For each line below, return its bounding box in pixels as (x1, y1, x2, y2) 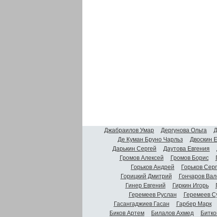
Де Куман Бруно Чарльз (117, 136, 183, 143)
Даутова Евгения (163, 145, 210, 152)
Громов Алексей (119, 154, 164, 161)
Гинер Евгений (125, 182, 166, 189)
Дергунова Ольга (161, 126, 207, 134)
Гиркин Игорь (172, 182, 209, 189)
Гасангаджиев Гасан (113, 200, 170, 207)
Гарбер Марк (176, 200, 212, 207)
